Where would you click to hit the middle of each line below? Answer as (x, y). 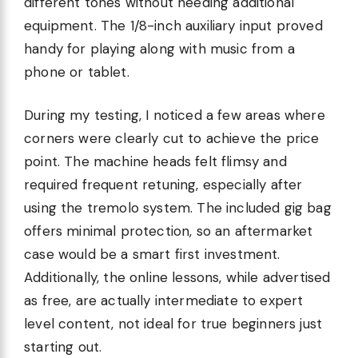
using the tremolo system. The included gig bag (178, 208)
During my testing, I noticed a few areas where (175, 115)
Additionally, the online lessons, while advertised (177, 277)
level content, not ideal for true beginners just (173, 324)
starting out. (63, 347)
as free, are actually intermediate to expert (164, 300)
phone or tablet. (77, 72)
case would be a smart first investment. (152, 254)
